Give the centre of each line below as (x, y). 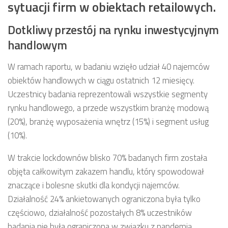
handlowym (37, 45)
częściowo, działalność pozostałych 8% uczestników (100, 213)
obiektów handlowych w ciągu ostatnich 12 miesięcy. (101, 81)
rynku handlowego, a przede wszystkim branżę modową (108, 108)
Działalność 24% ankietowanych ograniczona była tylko (104, 199)
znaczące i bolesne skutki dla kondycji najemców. (94, 186)
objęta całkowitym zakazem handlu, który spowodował (106, 172)
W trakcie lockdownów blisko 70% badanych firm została (107, 158)
